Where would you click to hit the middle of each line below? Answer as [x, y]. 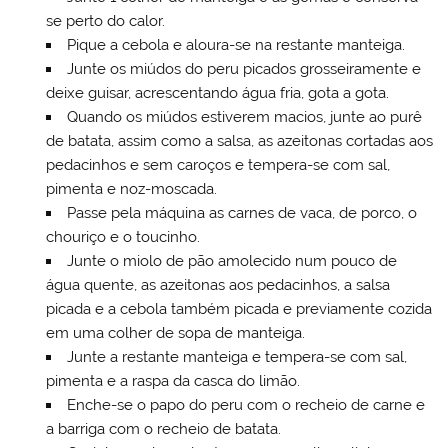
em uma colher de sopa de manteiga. [175, 332]
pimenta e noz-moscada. [131, 188]
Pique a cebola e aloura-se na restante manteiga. [235, 44]
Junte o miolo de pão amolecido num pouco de [231, 260]
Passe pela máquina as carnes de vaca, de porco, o [241, 212]
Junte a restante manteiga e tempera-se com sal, [236, 356]
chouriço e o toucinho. [122, 236]
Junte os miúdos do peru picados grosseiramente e [243, 68]
